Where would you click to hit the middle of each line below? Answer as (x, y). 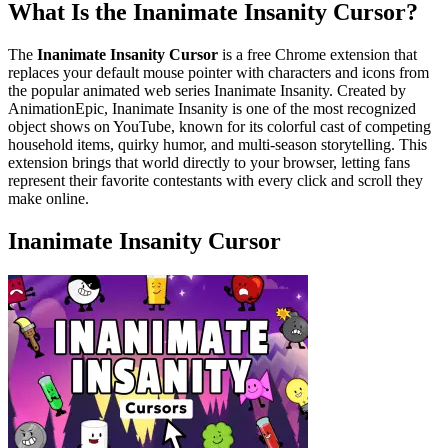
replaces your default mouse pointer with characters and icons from (218, 72)
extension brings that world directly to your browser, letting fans (209, 162)
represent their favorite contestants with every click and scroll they (215, 180)
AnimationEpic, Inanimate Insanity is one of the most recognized (212, 108)
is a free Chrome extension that (317, 54)
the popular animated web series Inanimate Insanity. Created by (207, 90)
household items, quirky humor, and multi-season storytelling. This (217, 144)
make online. (48, 198)
